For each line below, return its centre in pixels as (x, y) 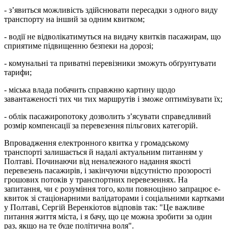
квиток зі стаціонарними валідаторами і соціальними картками (114, 198)
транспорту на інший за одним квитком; (74, 19)
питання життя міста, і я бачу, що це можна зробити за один (108, 217)
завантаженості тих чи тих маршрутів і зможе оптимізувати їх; (113, 99)
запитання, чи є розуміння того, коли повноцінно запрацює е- (112, 189)
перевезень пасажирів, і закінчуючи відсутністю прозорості (108, 171)
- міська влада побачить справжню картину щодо (90, 90)
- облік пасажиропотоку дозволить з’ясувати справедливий (108, 117)
